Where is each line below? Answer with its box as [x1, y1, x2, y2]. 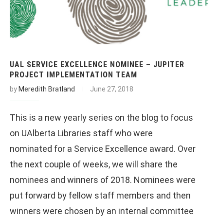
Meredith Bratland [18, 85, 75, 93]
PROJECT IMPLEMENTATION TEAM [10, 70, 137, 79]
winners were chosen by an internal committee [10, 205, 194, 216]
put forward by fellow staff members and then [10, 190, 191, 200]
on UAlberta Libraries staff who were [10, 127, 153, 138]
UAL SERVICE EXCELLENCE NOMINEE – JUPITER [10, 59, 184, 69]
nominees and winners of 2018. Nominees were [10, 174, 196, 185]
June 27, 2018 [90, 85, 133, 93]
